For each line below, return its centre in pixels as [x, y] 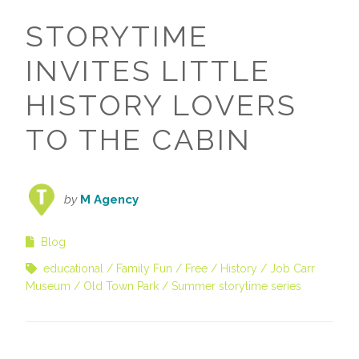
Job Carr [292, 269]
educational [73, 269]
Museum [48, 286]
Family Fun [144, 269]
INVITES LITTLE [148, 71]
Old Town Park [121, 286]
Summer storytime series [236, 286]
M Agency [109, 200]
